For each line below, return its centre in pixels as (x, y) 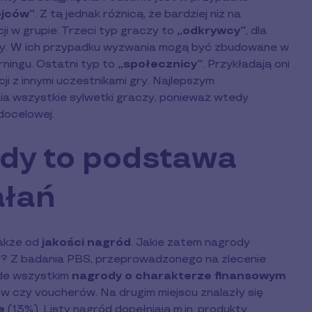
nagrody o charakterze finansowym (179, 276)
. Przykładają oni (246, 64)
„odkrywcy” (211, 31)
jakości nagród (86, 242)
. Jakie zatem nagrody (190, 242)
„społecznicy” (160, 64)
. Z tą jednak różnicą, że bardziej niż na (138, 14)
